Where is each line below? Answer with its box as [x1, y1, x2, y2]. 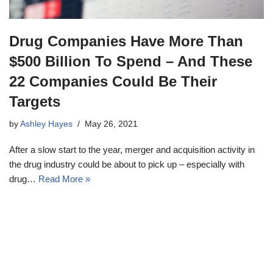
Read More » [38, 173, 90, 184]
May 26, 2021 [85, 119, 138, 129]
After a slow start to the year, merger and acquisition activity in [9, 144, 255, 155]
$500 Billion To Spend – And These [9, 52, 252, 69]
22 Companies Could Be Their [9, 73, 217, 90]
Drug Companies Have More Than [9, 32, 243, 49]
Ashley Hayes [20, 119, 73, 129]
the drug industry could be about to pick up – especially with [9, 158, 244, 169]
